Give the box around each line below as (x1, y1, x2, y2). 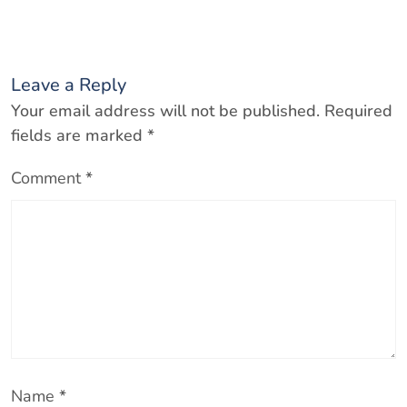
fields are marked (11, 124, 147, 146)
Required (324, 99, 392, 122)
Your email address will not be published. (11, 99, 320, 122)
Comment (11, 166, 85, 189)
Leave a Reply (11, 72, 126, 97)
